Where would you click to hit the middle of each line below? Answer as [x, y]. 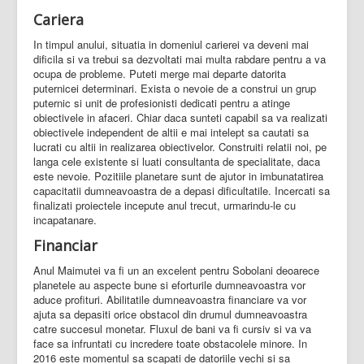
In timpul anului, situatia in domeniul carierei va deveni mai [171, 45]
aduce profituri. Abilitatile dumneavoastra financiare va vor [170, 300]
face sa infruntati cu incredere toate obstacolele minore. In [170, 344]
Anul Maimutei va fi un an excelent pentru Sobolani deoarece [176, 271]
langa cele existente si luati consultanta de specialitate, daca [177, 162]
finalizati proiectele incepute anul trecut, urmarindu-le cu [165, 206]
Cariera [58, 20]
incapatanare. [65, 220]
